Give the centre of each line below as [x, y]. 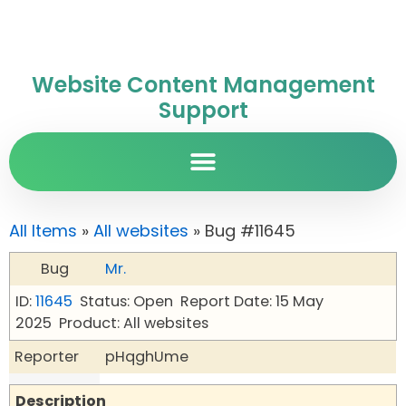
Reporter [47, 357]
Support [203, 110]
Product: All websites [134, 323]
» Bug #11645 [242, 231]
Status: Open [126, 301]
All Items [43, 231]
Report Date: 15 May [252, 301]
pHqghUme [147, 357]
